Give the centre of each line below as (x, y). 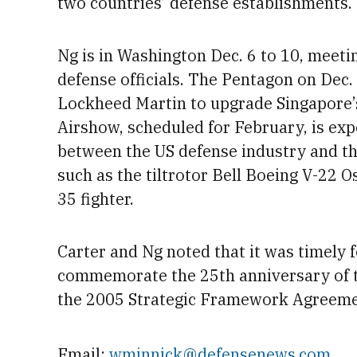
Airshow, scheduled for (146, 127)
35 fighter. (96, 199)
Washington (164, 55)
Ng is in (87, 55)
